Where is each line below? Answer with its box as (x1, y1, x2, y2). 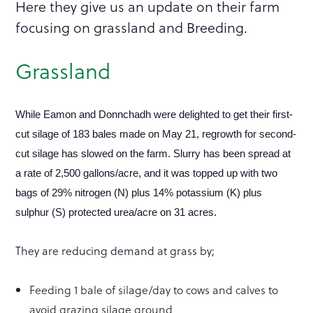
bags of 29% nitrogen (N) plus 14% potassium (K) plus (15, 186, 263, 198)
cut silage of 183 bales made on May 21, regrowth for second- (15, 127, 297, 140)
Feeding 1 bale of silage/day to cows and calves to (29, 281, 279, 298)
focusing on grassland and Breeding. (15, 16, 248, 38)
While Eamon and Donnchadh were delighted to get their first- (15, 108, 293, 120)
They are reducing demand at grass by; (15, 242, 215, 259)
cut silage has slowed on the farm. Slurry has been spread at (15, 147, 291, 159)
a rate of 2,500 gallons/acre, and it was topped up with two (15, 166, 278, 179)
